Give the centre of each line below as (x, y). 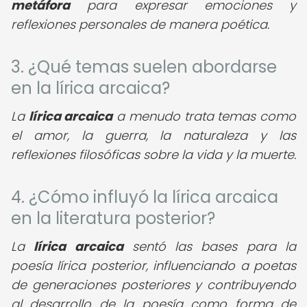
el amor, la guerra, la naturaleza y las (153, 135)
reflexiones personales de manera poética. (140, 24)
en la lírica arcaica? (90, 88)
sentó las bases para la (210, 246)
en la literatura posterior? (113, 218)
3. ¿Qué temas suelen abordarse (144, 67)
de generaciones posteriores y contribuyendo (153, 285)
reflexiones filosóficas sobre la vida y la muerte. (153, 155)
